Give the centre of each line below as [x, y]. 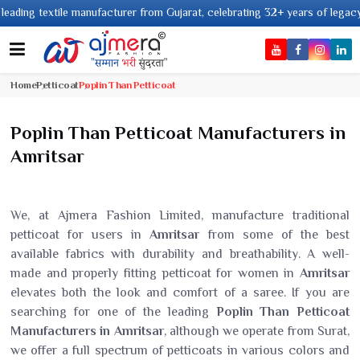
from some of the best [275, 235]
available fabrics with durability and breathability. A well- [180, 254]
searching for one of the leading [113, 312]
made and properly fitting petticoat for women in [155, 273]
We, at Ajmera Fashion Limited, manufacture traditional [180, 215]
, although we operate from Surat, [257, 331]
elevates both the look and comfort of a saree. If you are [180, 292]
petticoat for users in [80, 235]
